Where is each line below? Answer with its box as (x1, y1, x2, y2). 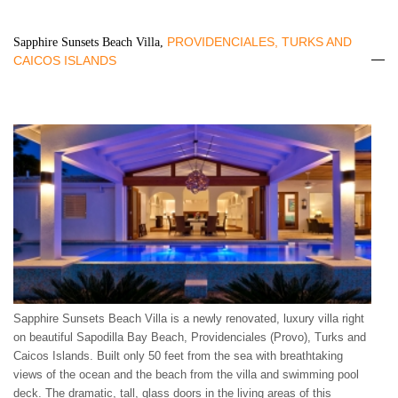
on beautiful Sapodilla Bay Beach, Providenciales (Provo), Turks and (13, 330, 366, 344)
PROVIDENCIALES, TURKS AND (167, 35, 352, 49)
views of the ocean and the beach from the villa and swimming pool (13, 367, 359, 381)
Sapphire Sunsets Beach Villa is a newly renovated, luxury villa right (13, 311, 364, 325)
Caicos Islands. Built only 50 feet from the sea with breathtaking (13, 348, 343, 362)
